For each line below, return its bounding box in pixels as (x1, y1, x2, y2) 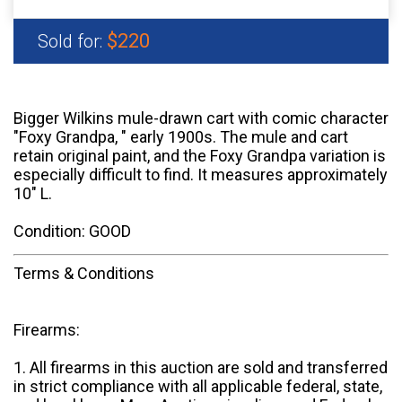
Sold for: (38, 31, 107, 53)
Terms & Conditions (13, 264, 154, 284)
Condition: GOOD (13, 222, 131, 241)
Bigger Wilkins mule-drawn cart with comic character (13, 109, 389, 128)
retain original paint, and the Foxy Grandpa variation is (13, 146, 386, 166)
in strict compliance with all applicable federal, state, (13, 377, 382, 397)
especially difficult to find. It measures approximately (13, 165, 388, 185)
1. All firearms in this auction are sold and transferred (13, 358, 388, 378)
